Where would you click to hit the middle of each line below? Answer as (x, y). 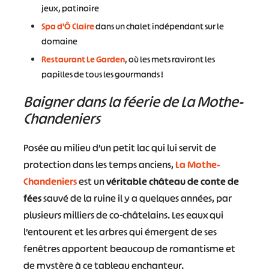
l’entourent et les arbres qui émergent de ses (120, 231)
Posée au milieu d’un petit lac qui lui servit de (119, 147)
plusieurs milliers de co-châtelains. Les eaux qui (123, 215)
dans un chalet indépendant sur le (159, 26)
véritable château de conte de (172, 181)
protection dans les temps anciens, (99, 164)
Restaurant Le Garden (83, 59)
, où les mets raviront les (170, 59)
